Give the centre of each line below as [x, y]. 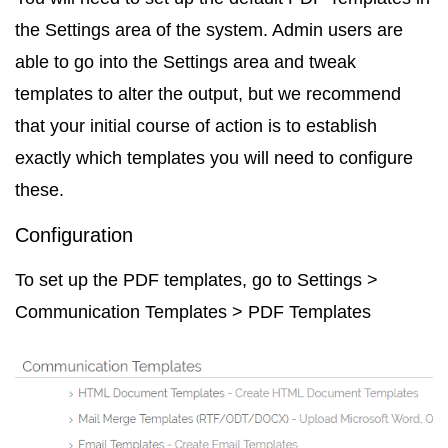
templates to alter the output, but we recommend [208, 94]
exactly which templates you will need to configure [214, 158]
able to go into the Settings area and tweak [185, 62]
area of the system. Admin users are [256, 30]
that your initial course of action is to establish [196, 126]
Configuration [74, 235]
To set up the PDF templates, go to [156, 280]
